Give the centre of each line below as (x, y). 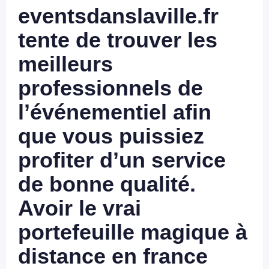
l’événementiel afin (115, 112)
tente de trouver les (118, 40)
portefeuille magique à (133, 232)
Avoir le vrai (80, 208)
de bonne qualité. (107, 184)
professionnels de (110, 88)
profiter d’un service (122, 160)
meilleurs (65, 64)
